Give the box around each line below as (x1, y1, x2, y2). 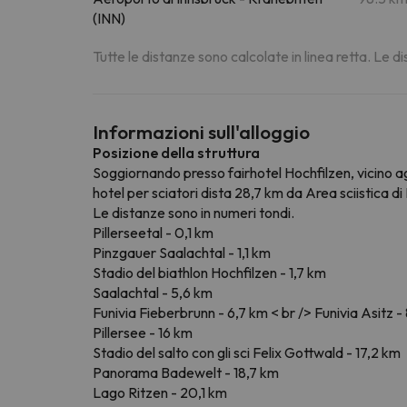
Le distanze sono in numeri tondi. (93, 203, 294, 222)
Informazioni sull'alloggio (93, 119, 310, 144)
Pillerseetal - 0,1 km (93, 223, 213, 242)
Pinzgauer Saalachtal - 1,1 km (93, 243, 271, 262)
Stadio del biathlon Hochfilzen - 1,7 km (93, 263, 326, 282)
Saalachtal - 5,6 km (93, 283, 213, 302)
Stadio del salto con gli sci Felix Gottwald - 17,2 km (93, 342, 401, 362)
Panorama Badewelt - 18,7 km (93, 362, 279, 382)
